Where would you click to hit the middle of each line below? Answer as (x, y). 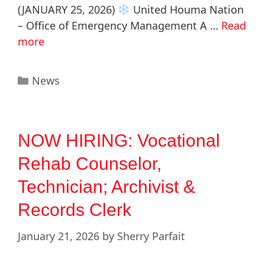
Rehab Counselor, (90, 164)
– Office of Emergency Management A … (119, 26)
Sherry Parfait (151, 236)
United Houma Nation (187, 10)
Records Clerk (75, 210)
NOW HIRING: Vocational (119, 141)
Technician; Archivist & (106, 187)
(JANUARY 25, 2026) (68, 10)
